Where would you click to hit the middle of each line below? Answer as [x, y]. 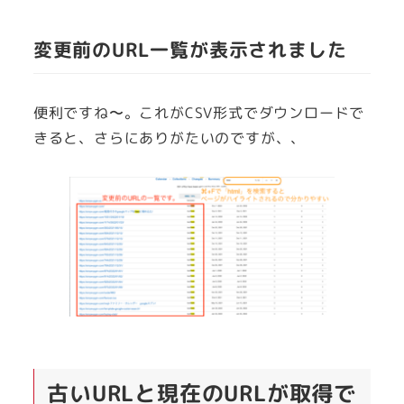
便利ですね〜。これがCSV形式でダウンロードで [199, 113]
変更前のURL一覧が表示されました [190, 50]
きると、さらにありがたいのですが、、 [170, 138]
